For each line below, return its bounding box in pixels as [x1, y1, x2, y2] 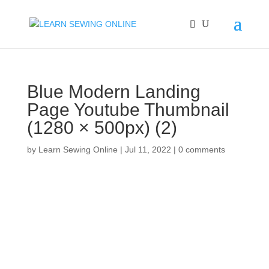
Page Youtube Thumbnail [26, 100, 229, 119]
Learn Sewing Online [38, 145, 118, 154]
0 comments [178, 145, 225, 154]
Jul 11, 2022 [124, 145, 171, 154]
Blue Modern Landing [26, 82, 201, 101]
